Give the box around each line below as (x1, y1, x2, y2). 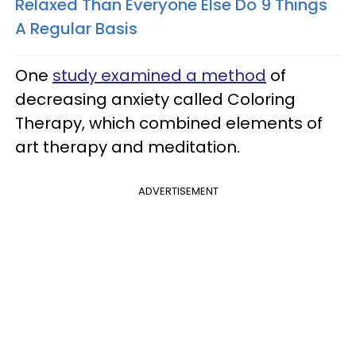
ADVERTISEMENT (137, 184, 219, 199)
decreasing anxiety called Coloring (15, 88, 296, 111)
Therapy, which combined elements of (15, 112, 323, 135)
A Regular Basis (15, 17, 137, 41)
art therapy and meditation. (15, 136, 244, 159)
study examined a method (52, 64, 266, 87)
